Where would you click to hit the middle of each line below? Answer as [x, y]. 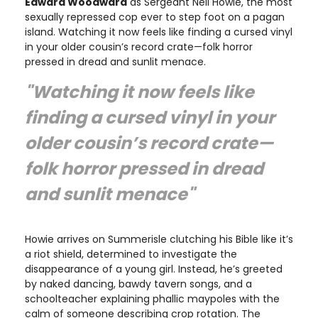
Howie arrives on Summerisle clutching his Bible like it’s [159, 240]
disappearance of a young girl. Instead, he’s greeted [154, 269]
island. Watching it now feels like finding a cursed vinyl [159, 32]
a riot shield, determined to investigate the [131, 254]
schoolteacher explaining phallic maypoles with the [152, 299]
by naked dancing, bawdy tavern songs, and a [138, 284]
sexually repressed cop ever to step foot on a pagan [155, 17]
